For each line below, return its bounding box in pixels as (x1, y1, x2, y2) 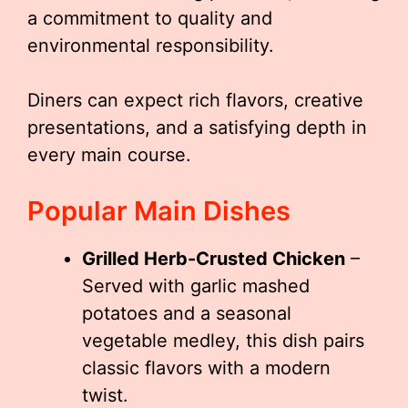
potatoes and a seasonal (82, 302, 291, 324)
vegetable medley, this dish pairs (82, 330, 364, 352)
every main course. (27, 144, 191, 166)
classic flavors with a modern (82, 357, 331, 379)
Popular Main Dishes (27, 195, 291, 227)
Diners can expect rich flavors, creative (27, 89, 363, 111)
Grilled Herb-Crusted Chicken (82, 248, 345, 270)
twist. (82, 384, 128, 406)
